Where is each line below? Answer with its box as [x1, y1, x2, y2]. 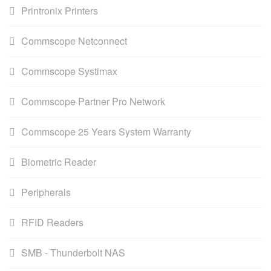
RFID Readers [21, 215, 83, 229]
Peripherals [21, 184, 71, 199]
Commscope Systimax [21, 64, 117, 78]
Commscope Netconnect [21, 33, 127, 48]
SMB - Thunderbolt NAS [21, 245, 125, 260]
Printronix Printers [21, 3, 98, 18]
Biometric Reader [21, 154, 96, 169]
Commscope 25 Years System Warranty [21, 124, 191, 139]
